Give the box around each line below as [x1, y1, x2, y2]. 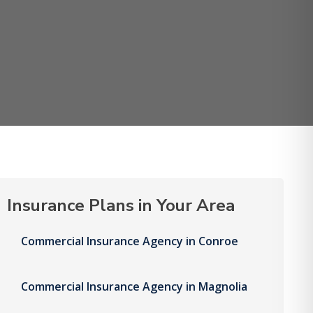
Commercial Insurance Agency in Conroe [21, 233, 239, 249]
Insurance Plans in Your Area [7, 194, 235, 217]
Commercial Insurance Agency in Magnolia [21, 278, 248, 294]
